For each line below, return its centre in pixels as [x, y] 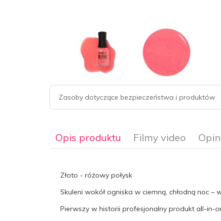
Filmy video [160, 137]
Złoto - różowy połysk [96, 175]
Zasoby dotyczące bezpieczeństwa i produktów [137, 97]
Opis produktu [88, 137]
